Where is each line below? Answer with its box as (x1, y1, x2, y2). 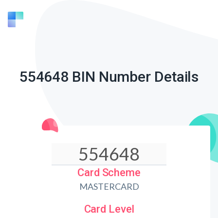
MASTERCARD (79, 181, 139, 192)
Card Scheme (77, 166, 141, 179)
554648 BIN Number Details (19, 68, 199, 85)
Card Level (84, 203, 134, 215)
